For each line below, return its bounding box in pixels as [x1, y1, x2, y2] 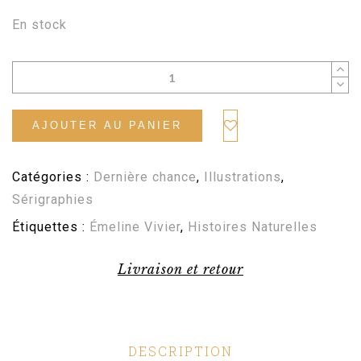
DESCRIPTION [128, 342, 233, 359]
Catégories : [12, 168, 93, 185]
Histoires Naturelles [188, 218, 317, 234]
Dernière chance [93, 168, 197, 185]
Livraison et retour [118, 260, 243, 277]
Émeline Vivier [89, 218, 180, 234]
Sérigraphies [12, 191, 93, 207]
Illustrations [204, 168, 281, 185]
